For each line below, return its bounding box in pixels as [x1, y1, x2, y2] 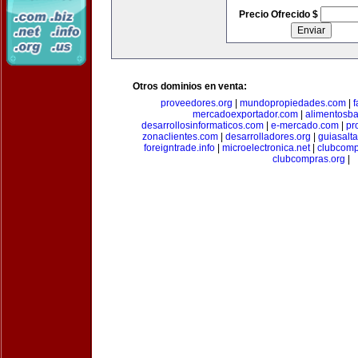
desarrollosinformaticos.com [141, 120, 264, 131]
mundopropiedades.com [239, 97, 346, 109]
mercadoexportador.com [192, 109, 298, 120]
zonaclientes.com [141, 131, 218, 142]
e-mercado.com [270, 120, 339, 131]
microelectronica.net [222, 142, 310, 153]
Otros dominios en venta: [133, 81, 247, 92]
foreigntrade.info [144, 142, 215, 153]
